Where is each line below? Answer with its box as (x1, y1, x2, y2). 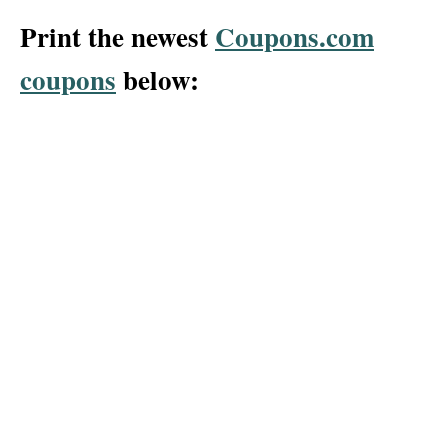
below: (116, 59, 208, 99)
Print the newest (20, 16, 215, 56)
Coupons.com (215, 16, 374, 56)
